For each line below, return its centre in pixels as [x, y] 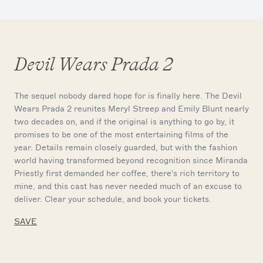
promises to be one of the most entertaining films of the [121, 134]
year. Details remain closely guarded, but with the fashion [126, 147]
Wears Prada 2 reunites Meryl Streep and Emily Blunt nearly [131, 109]
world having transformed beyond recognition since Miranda [131, 160]
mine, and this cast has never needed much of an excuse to [128, 186]
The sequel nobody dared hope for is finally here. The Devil [128, 96]
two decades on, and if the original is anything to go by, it [124, 122]
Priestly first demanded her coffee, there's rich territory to [127, 173]
